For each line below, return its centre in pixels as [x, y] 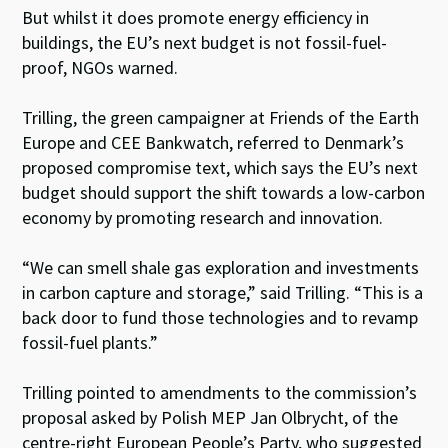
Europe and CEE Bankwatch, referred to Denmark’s [213, 142]
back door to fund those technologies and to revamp [220, 317]
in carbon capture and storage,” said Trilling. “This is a [223, 292]
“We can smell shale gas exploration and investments [221, 267]
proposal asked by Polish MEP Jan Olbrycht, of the [210, 417]
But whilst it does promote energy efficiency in [196, 17]
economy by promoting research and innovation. [203, 217]
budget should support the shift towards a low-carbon [224, 192]
